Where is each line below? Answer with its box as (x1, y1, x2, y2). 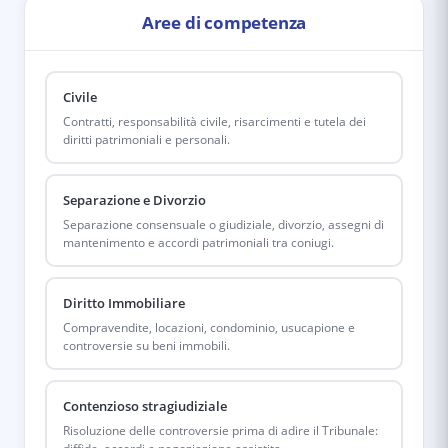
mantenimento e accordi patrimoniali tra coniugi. (62, 233, 334, 251)
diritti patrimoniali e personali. (62, 130, 230, 148)
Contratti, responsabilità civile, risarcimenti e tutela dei (62, 112, 366, 130)
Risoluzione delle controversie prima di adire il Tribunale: (62, 421, 378, 439)
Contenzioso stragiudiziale (62, 396, 227, 415)
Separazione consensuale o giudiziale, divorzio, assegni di (62, 215, 384, 233)
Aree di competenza (141, 11, 307, 34)
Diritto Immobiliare (62, 293, 185, 312)
